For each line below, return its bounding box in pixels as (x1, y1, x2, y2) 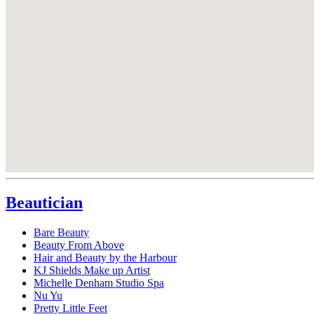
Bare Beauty (34, 226, 89, 239)
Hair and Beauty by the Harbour (34, 252, 177, 264)
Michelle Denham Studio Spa (34, 277, 164, 289)
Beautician (6, 193, 83, 212)
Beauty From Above (34, 239, 124, 252)
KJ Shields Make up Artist (34, 264, 150, 277)
